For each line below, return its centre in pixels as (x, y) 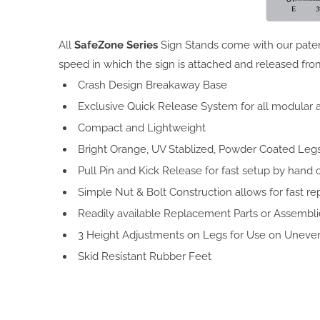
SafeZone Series (116, 45)
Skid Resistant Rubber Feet (145, 257)
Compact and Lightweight (142, 128)
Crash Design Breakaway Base (152, 85)
